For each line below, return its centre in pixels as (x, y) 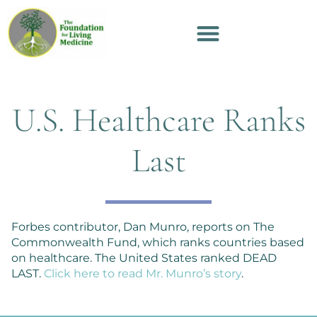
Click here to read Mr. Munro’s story (143, 273)
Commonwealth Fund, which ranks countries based (158, 242)
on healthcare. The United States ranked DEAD (144, 258)
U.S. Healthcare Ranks (158, 120)
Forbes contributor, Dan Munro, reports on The (143, 226)
